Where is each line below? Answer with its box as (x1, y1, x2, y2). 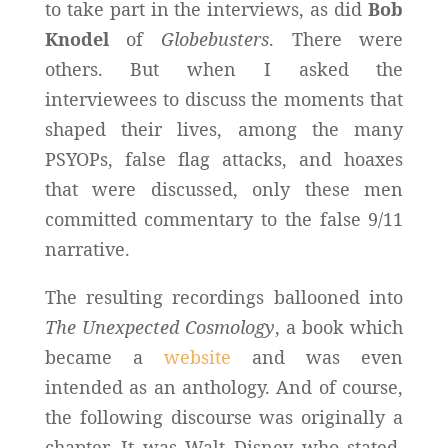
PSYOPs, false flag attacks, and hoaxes (44, 146, 404, 171)
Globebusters (161, 26, 269, 51)
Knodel (44, 26, 109, 51)
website (163, 344, 231, 369)
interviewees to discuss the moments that (44, 86, 404, 111)
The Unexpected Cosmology (44, 314, 275, 339)
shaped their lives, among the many (44, 116, 404, 141)
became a (44, 344, 164, 369)
